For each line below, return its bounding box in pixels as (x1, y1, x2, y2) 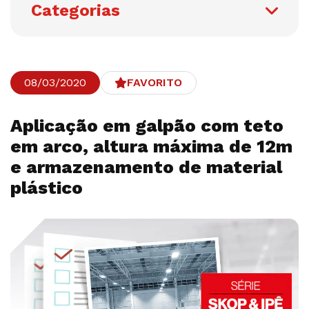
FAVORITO (127, 76, 182, 89)
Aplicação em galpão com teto (10, 115, 283, 136)
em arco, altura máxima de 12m (10, 136, 292, 157)
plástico (10, 177, 83, 198)
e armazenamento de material (10, 157, 282, 177)
